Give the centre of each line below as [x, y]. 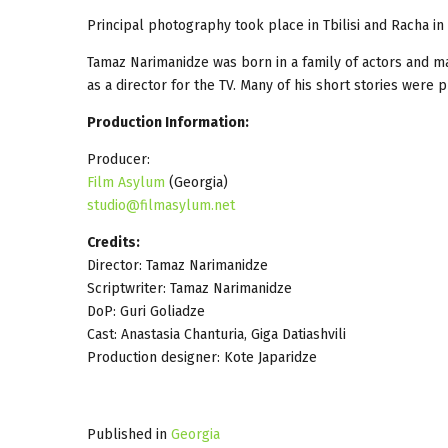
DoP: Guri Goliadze [146, 311]
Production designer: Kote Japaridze [202, 357]
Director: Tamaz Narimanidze [177, 265]
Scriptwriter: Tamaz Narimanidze [189, 288]
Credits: [113, 242]
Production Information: [168, 122]
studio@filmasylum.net [161, 205]
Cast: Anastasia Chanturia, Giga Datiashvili [216, 334]
